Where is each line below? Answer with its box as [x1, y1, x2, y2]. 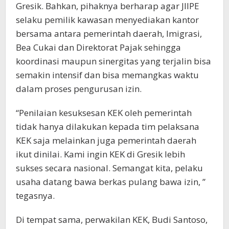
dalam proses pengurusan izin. [16, 82, 142, 95]
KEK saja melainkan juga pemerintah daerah [16, 134, 196, 146]
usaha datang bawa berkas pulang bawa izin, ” [16, 175, 205, 188]
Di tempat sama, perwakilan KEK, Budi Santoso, [16, 213, 208, 225]
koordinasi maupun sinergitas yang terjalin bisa [16, 55, 211, 67]
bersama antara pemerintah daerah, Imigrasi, [16, 27, 202, 39]
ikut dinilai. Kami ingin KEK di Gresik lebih [16, 148, 185, 160]
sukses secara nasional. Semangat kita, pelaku [16, 162, 203, 174]
